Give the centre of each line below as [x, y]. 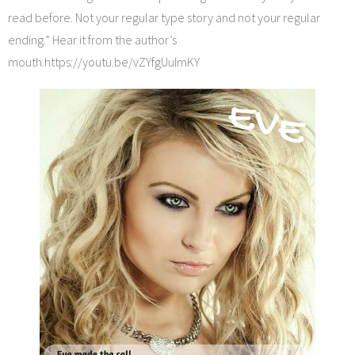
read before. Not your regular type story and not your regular [164, 18]
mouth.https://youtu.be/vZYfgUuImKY [104, 62]
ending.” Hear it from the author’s [92, 40]
